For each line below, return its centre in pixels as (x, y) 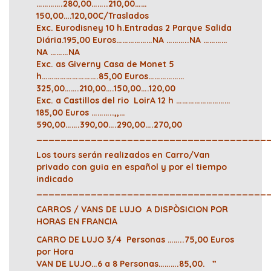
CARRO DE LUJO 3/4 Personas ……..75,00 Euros (135, 240)
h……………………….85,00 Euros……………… (110, 77)
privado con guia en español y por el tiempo (132, 167)
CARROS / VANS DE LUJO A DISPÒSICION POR (132, 210)
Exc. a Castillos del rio (84, 101)
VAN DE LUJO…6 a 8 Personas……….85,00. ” (135, 264)
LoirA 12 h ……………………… (181, 101)
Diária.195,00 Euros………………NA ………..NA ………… (132, 40)
